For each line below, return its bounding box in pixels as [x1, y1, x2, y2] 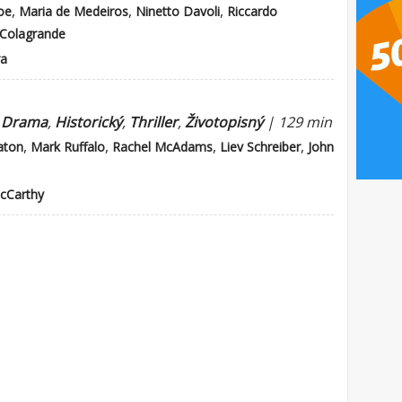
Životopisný [185, 112, 263, 132]
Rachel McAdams [112, 138, 213, 155]
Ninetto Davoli [135, 3, 220, 20]
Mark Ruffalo [31, 138, 105, 155]
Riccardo [227, 3, 277, 20]
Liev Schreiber [220, 138, 301, 155]
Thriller [129, 112, 178, 132]
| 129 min [263, 112, 332, 132]
